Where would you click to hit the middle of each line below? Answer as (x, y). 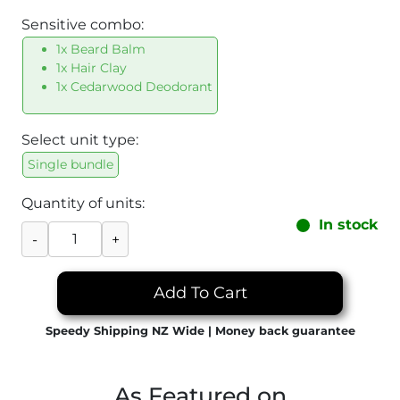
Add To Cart (200, 292)
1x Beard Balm (101, 49)
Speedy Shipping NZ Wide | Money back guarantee (200, 330)
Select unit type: (80, 139)
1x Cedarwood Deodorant (134, 86)
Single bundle (71, 164)
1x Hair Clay (92, 67)
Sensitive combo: (83, 24)
